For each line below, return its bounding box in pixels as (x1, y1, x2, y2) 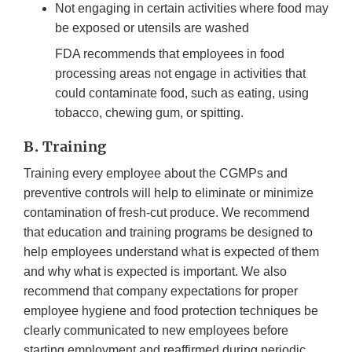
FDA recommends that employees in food (55, 47, 284, 61)
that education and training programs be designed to (24, 225, 313, 240)
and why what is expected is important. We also (24, 265, 287, 279)
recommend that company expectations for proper (24, 284, 298, 299)
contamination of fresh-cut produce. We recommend (24, 206, 310, 220)
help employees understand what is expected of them (24, 245, 319, 259)
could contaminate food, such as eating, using (55, 86, 309, 101)
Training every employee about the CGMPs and (24, 167, 288, 181)
